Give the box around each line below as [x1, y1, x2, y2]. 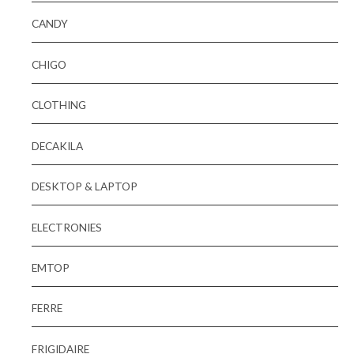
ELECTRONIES [32, 220, 102, 234]
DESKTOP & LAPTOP [32, 179, 137, 194]
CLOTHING [32, 98, 86, 112]
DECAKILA [32, 138, 83, 153]
